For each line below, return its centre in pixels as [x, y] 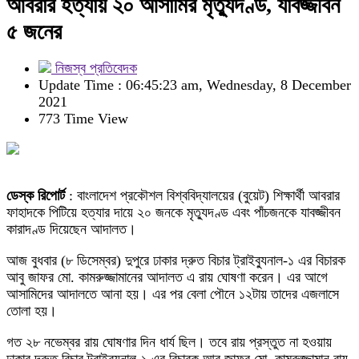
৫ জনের [34, 32]
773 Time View [83, 119]
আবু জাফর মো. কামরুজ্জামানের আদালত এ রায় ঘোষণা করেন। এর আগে [167, 277]
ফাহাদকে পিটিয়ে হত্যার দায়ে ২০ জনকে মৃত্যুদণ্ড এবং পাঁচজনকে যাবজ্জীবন [173, 212]
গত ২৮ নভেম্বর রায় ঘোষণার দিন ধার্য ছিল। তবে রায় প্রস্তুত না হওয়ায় [169, 342]
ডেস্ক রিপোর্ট [36, 196]
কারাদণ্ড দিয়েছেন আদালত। [71, 229]
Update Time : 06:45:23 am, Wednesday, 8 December [195, 85]
